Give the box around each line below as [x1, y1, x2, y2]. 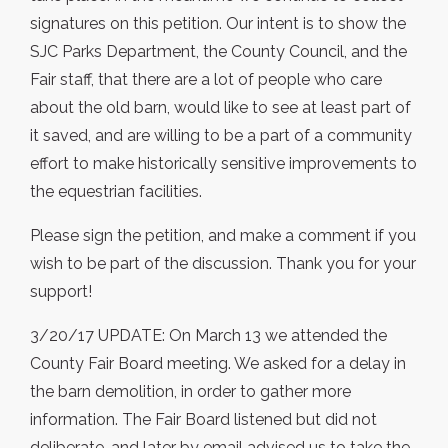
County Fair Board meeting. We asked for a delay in [30, 354, 406, 374]
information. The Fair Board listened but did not [30, 410, 377, 430]
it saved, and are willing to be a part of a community [30, 126, 412, 146]
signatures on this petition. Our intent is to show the [30, 14, 406, 34]
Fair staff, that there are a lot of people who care [30, 70, 382, 90]
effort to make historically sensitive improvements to [30, 154, 417, 174]
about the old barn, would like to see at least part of [30, 98, 411, 118]
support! [30, 282, 92, 302]
